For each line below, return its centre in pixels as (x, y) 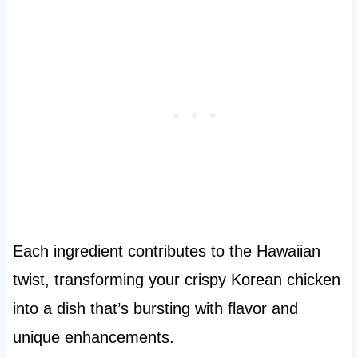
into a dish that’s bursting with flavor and (155, 308)
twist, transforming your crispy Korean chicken (176, 279)
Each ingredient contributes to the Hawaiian (166, 251)
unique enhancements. (93, 337)
